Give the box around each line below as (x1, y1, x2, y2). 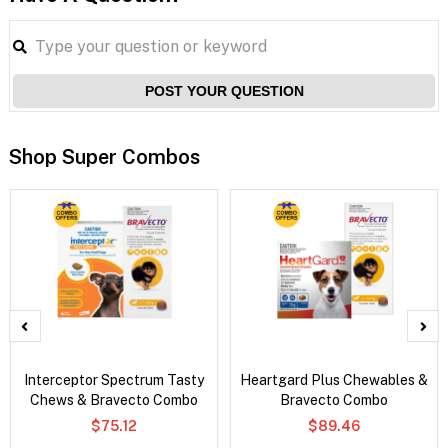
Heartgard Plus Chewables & (240, 372, 429, 389)
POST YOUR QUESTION (144, 83, 304, 100)
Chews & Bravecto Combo (30, 392, 199, 409)
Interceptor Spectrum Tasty (24, 372, 205, 389)
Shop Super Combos (8, 145, 200, 170)
